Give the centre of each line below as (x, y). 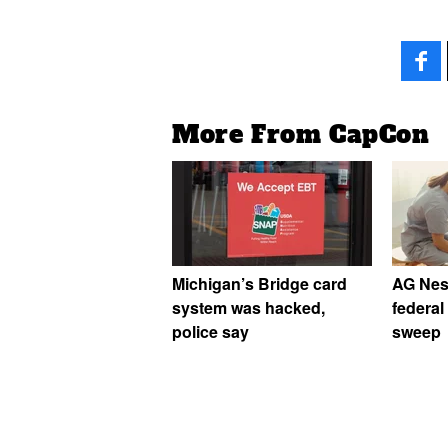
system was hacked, (248, 308)
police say (210, 332)
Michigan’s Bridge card (259, 284)
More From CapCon (301, 134)
